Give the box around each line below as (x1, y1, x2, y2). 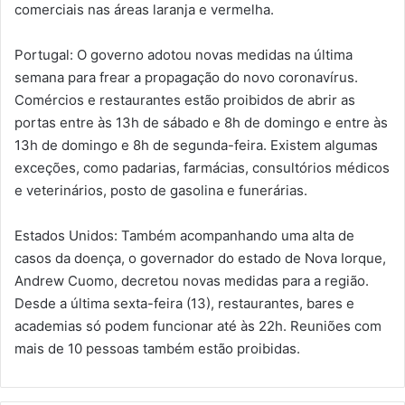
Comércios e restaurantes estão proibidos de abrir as (14, 91, 355, 108)
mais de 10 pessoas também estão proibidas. (14, 340, 300, 357)
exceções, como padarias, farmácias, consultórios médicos (14, 159, 390, 176)
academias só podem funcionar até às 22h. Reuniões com (14, 317, 381, 334)
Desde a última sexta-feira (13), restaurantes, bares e (14, 295, 354, 312)
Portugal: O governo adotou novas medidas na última (14, 46, 353, 63)
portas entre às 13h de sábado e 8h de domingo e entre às (14, 114, 388, 131)
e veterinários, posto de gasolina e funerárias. (14, 182, 307, 199)
